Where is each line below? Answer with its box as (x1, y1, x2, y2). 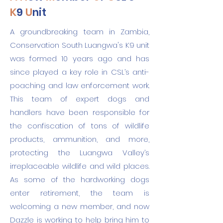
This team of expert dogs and (10, 94, 149, 104)
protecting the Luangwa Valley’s (10, 147, 149, 158)
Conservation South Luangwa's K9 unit (10, 40, 149, 50)
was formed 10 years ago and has (10, 53, 149, 64)
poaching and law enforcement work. (10, 80, 149, 91)
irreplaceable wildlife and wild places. (10, 161, 149, 171)
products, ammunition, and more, (10, 134, 149, 144)
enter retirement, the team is (10, 188, 149, 198)
